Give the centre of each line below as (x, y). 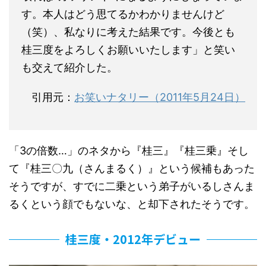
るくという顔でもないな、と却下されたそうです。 (132, 204)
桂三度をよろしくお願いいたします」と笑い (128, 50)
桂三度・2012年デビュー (133, 239)
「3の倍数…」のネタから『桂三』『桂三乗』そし (129, 151)
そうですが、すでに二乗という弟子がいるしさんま (132, 186)
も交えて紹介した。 (69, 68)
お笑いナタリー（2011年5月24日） (160, 97)
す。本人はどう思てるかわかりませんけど (123, 14)
